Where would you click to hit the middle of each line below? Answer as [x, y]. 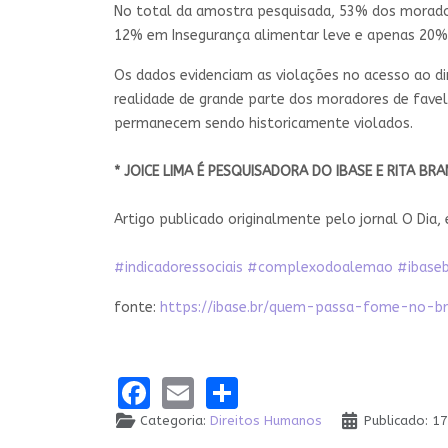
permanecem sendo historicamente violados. [263, 123]
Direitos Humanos [266, 421]
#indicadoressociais [178, 267]
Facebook [220, 391]
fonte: [137, 307]
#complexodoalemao [320, 267]
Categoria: [173, 421]
